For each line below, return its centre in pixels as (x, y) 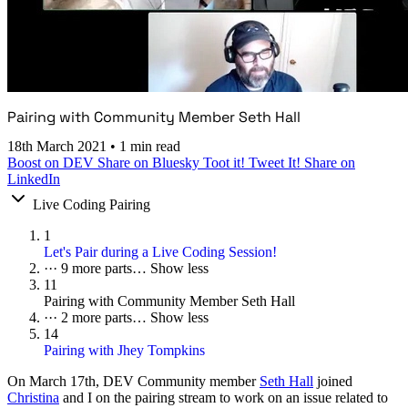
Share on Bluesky (150, 163)
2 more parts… (106, 318)
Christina (33, 398)
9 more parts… (106, 269)
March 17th (62, 382)
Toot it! (226, 163)
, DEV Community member (178, 382)
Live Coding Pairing (92, 205)
